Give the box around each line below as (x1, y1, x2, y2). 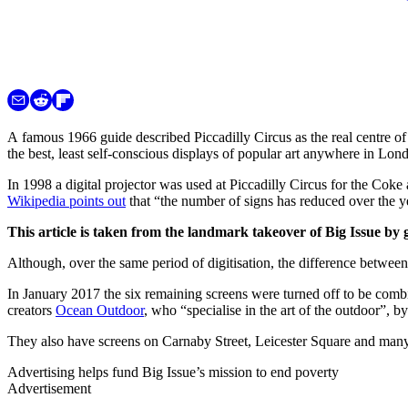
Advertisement (7, 380, 91, 396)
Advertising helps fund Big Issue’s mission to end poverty (7, 363, 339, 380)
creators (7, 301, 56, 318)
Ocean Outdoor (56, 301, 144, 318)
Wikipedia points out (7, 192, 126, 209)
